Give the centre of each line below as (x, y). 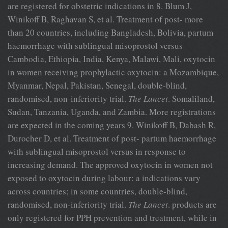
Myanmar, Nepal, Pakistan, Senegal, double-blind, (97, 85)
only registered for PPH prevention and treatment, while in (112, 217)
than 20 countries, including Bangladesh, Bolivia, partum (110, 32)
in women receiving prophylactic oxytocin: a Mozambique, (113, 72)
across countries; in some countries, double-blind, (97, 191)
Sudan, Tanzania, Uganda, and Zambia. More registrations (112, 111)
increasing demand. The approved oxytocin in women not (110, 164)
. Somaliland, (191, 98)
